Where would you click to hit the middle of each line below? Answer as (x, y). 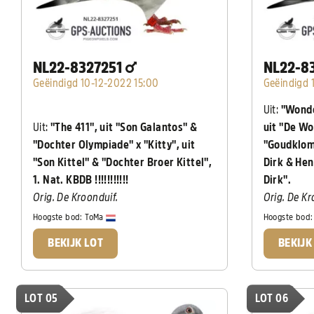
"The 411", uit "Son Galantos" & (124, 127)
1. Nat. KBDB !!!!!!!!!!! (81, 180)
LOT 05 (41, 299)
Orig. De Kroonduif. (76, 197)
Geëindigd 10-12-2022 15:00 (96, 83)
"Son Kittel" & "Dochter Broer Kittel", (123, 162)
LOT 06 (272, 299)
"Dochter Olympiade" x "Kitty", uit (114, 145)
